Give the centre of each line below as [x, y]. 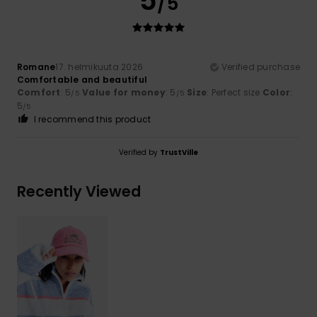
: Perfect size [235, 92]
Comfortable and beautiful [82, 79]
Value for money [124, 92]
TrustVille [179, 152]
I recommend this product [92, 119]
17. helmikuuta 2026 [99, 67]
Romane [36, 67]
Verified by [139, 152]
